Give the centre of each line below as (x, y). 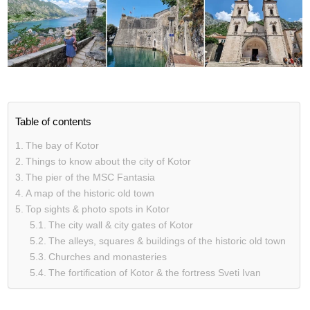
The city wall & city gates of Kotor (121, 225)
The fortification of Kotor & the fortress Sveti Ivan (155, 272)
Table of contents (54, 121)
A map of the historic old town (90, 193)
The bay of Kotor (62, 145)
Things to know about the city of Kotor (108, 161)
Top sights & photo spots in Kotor (98, 209)
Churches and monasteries (108, 256)
